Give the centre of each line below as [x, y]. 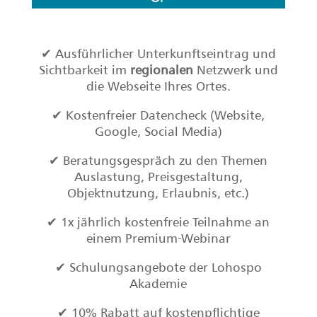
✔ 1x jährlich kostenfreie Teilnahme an [158, 222]
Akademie [158, 283]
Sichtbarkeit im [84, 70]
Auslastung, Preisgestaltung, [158, 177]
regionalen [161, 70]
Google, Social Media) [158, 131]
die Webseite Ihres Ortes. [158, 86]
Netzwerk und [235, 70]
